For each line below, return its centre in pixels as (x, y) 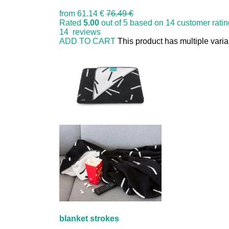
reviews (85, 32)
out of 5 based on (133, 22)
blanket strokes (89, 218)
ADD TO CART (88, 41)
